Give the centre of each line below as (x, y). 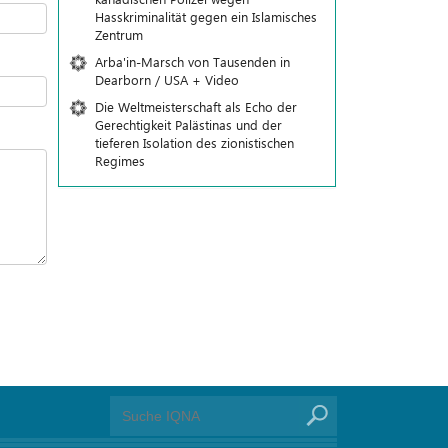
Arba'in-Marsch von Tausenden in (192, 61)
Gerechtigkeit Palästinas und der (188, 124)
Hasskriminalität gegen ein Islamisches (205, 16)
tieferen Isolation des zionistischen (194, 142)
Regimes (119, 160)
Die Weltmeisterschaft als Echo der (195, 106)
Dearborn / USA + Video (166, 79)
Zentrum (118, 34)
